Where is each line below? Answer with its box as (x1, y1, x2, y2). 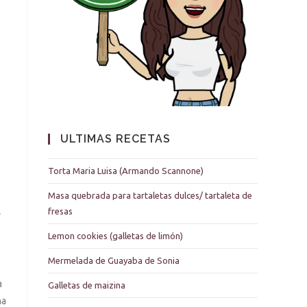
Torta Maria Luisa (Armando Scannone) (48, 166, 204, 175)
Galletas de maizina (48, 280, 125, 290)
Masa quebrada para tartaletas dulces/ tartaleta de (48, 191, 252, 200)
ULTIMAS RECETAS (60, 132, 171, 145)
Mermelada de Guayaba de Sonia (48, 256, 180, 265)
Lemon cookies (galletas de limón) (48, 231, 183, 241)
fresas (48, 206, 73, 216)
